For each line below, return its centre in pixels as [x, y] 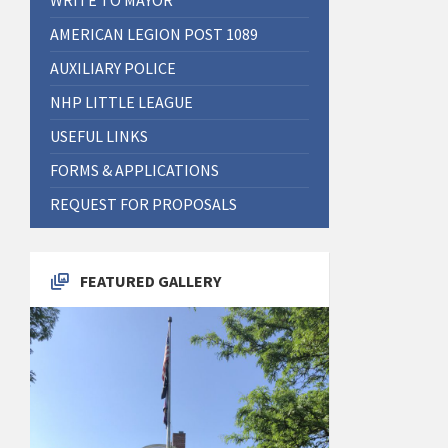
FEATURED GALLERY [150, 280]
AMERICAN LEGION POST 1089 [154, 33]
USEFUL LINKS [99, 135]
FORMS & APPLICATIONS [134, 169]
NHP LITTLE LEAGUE [121, 101]
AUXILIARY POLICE [113, 67]
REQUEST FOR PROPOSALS [143, 203]
